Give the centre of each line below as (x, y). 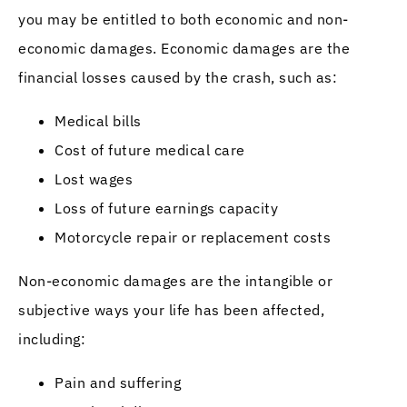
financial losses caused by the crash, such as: (178, 77)
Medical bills (98, 120)
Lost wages (94, 179)
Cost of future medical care (150, 149)
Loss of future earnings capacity (166, 208)
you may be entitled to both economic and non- (184, 19)
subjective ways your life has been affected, (171, 309)
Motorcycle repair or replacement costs (193, 237)
